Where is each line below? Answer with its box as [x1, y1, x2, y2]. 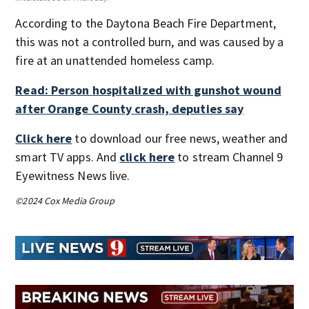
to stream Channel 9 [175, 148, 283, 165]
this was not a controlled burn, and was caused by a [15, 33, 284, 50]
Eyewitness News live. [15, 167, 130, 183]
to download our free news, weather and [72, 130, 288, 146]
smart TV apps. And [15, 148, 120, 165]
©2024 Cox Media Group [15, 194, 115, 207]
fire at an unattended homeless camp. [15, 52, 215, 68]
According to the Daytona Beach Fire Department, [15, 14, 277, 31]
